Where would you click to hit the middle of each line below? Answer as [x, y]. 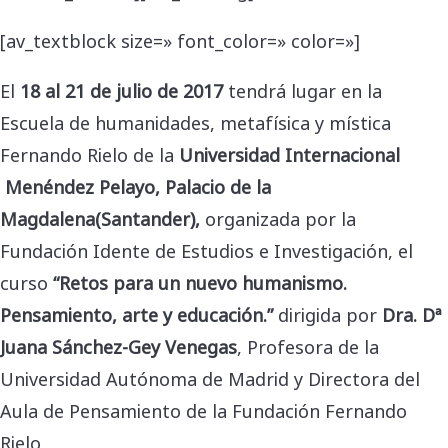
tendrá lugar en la [305, 90]
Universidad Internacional [289, 154]
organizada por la [278, 218]
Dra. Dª [411, 314]
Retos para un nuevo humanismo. [203, 282]
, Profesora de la [308, 346]
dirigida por [327, 314]
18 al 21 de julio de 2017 [124, 90]
